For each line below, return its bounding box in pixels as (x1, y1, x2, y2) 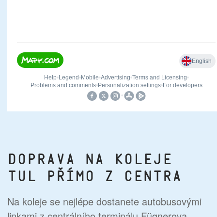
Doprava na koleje (7, 150, 172, 169)
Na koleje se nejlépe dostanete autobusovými (7, 194, 201, 209)
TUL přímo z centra (7, 167, 182, 186)
